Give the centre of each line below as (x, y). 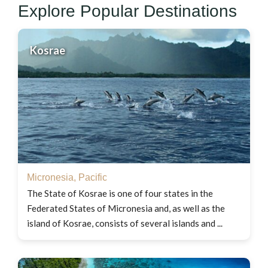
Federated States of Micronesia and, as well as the (126, 208)
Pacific (93, 178)
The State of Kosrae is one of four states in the (120, 194)
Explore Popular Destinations (127, 11)
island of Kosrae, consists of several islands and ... (125, 223)
